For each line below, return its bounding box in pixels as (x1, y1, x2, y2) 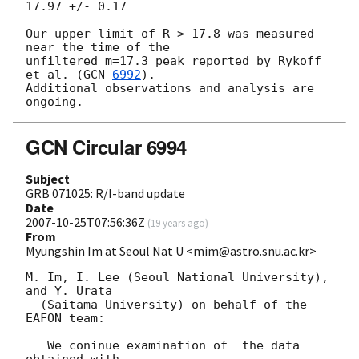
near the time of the (26, 40, 170, 55)
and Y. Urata (26, 284, 112, 299)
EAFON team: (26, 311, 105, 326)
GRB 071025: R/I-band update (26, 185, 185, 202)
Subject (26, 171, 70, 188)
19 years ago (151, 216, 205, 230)
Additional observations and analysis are (26, 81, 314, 96)
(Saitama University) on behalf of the (26, 297, 40, 313)
